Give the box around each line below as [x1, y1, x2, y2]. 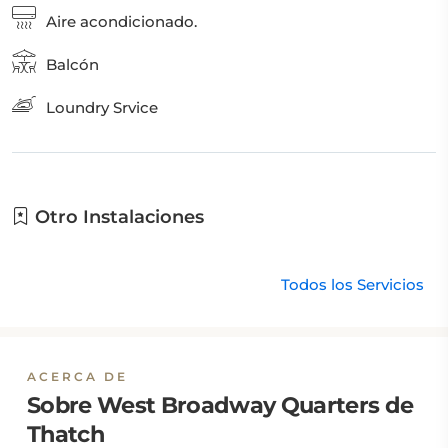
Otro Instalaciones [30, 206, 204, 228]
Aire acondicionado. [46, 12, 197, 31]
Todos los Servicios [281, 275, 424, 294]
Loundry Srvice [46, 98, 158, 117]
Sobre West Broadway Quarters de [27, 391, 414, 419]
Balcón [46, 55, 99, 74]
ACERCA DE [27, 369, 128, 384]
